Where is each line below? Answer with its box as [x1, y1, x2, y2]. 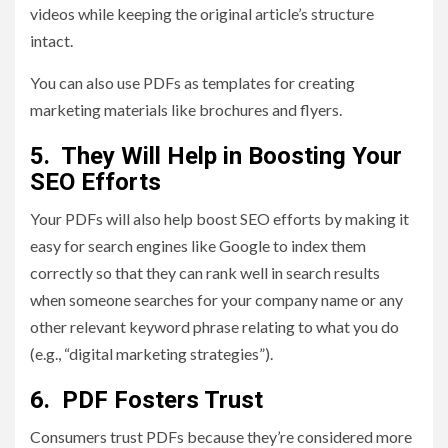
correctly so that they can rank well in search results [30, 263, 380, 283]
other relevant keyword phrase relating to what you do [30, 317, 399, 337]
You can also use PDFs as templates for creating [30, 73, 355, 93]
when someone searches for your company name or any [30, 290, 403, 310]
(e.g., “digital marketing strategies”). [30, 344, 273, 364]
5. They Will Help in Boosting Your [30, 142, 402, 171]
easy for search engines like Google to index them [30, 236, 366, 256]
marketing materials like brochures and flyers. [30, 100, 342, 120]
